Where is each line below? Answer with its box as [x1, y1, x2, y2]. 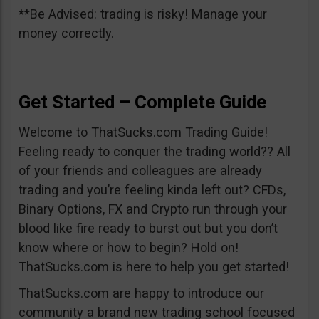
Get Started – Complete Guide [19, 91, 266, 113]
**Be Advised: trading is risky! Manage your [19, 6, 267, 21]
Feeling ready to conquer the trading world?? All [19, 144, 291, 159]
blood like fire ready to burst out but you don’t [19, 221, 278, 236]
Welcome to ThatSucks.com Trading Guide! [19, 125, 268, 140]
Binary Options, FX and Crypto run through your [19, 202, 287, 216]
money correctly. [19, 26, 114, 41]
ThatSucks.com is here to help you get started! [19, 259, 289, 274]
